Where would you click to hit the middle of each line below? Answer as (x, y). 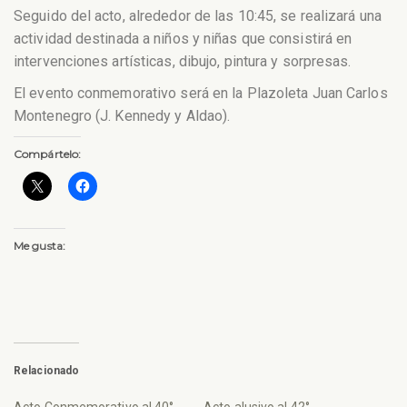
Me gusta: (40, 245)
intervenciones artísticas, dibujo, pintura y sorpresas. (183, 62)
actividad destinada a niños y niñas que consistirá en (183, 39)
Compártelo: (48, 154)
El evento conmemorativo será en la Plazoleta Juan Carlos (201, 93)
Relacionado (47, 370)
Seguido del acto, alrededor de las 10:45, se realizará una (198, 16)
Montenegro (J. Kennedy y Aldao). (122, 116)
